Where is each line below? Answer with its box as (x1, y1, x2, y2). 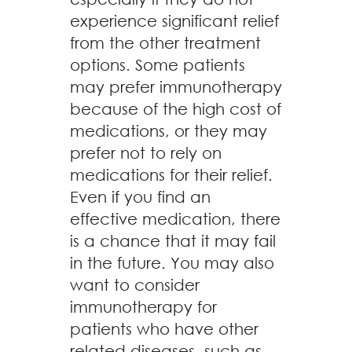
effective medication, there (70, 210, 280, 228)
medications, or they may (70, 122, 267, 140)
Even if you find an (70, 188, 211, 206)
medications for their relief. (70, 166, 273, 184)
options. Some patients (70, 56, 245, 74)
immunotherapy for (70, 298, 217, 316)
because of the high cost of (70, 100, 281, 118)
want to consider (70, 276, 200, 294)
